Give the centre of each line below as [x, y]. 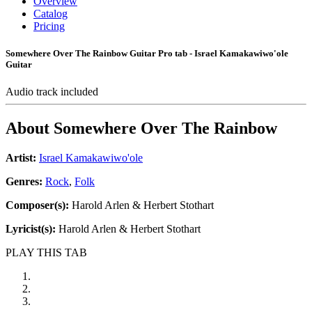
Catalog [50, 14]
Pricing [49, 26]
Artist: [21, 158]
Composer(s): [37, 205]
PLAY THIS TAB [46, 253]
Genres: [25, 182]
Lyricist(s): [31, 229]
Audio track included [53, 92]
